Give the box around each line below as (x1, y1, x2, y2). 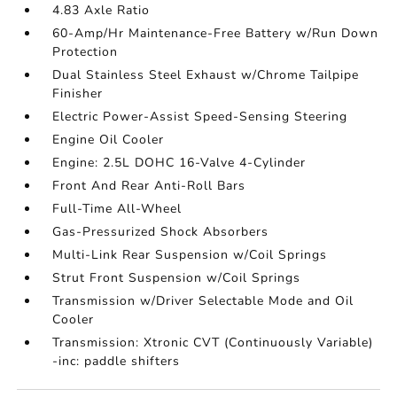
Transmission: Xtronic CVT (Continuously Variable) (52, 334, 374, 352)
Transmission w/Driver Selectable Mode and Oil (52, 292, 354, 310)
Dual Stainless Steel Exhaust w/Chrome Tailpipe (52, 66, 360, 84)
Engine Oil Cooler (52, 131, 165, 149)
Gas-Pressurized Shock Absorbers (52, 223, 269, 241)
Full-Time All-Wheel (52, 200, 183, 218)
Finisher (52, 85, 104, 103)
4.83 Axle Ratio (52, 2, 151, 19)
